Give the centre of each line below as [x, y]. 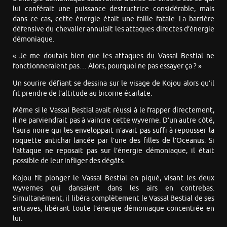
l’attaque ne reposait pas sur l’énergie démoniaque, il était [113, 151]
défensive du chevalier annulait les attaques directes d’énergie [113, 29]
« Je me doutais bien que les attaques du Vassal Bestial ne [113, 56]
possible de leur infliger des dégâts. [69, 161]
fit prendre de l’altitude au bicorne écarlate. [82, 93]
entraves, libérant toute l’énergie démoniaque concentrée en [113, 208]
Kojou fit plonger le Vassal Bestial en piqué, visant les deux [113, 178]
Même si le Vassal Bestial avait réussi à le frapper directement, [113, 110]
